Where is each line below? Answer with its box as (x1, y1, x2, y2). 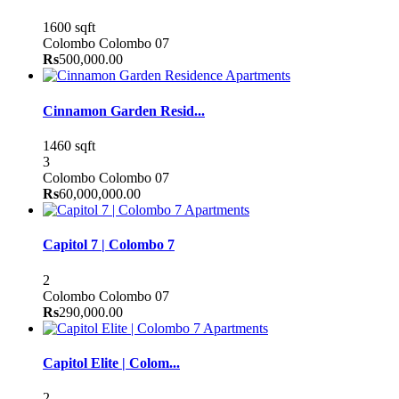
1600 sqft (43, 20, 95, 36)
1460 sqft (43, 137, 95, 153)
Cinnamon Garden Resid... (43, 102, 205, 118)
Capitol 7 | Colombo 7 (43, 237, 175, 253)
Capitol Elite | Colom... (43, 354, 180, 370)
